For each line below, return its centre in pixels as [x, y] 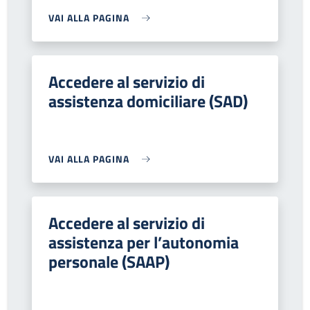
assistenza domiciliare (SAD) [148, 101]
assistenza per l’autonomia [144, 242]
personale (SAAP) [109, 262]
